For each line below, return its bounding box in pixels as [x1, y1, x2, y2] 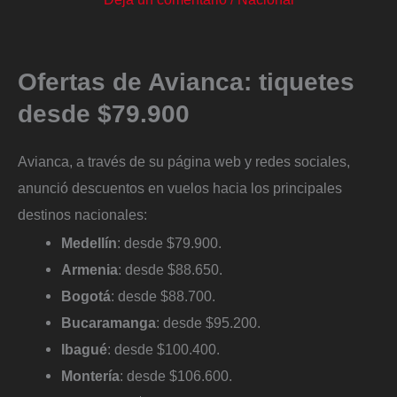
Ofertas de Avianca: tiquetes [18, 67, 354, 96]
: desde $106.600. [120, 367, 233, 384]
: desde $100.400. [107, 340, 221, 357]
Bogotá [61, 287, 112, 304]
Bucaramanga [61, 314, 157, 331]
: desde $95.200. [156, 314, 261, 331]
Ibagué [61, 340, 108, 357]
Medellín [61, 234, 118, 251]
